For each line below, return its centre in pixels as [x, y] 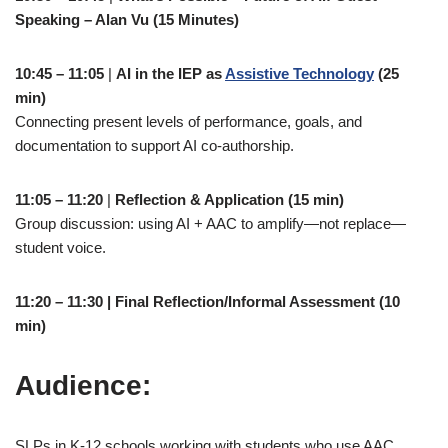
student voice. [60, 247]
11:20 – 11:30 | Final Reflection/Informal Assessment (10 [207, 301]
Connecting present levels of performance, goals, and [188, 121]
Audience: [87, 385]
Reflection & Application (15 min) [229, 199]
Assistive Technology [299, 73]
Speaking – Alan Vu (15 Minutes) [127, 19]
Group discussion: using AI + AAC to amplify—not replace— [210, 223]
